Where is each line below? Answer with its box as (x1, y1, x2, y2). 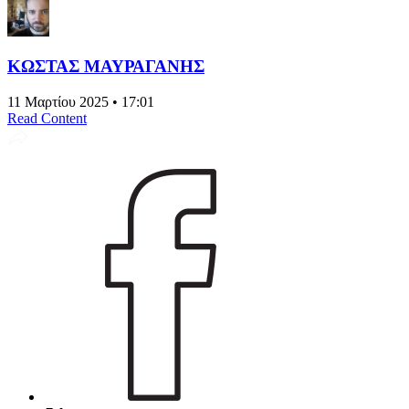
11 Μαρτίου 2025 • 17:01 (7, 94, 154, 110)
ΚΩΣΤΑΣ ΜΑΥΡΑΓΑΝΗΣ (7, 57, 204, 77)
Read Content (7, 110, 87, 127)
